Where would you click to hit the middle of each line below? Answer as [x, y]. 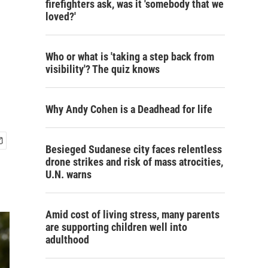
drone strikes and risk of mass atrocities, [134, 162]
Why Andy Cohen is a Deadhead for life [129, 109]
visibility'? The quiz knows [103, 69]
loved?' [61, 16]
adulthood [67, 240]
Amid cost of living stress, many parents [133, 214]
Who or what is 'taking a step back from [130, 57]
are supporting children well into [116, 227]
